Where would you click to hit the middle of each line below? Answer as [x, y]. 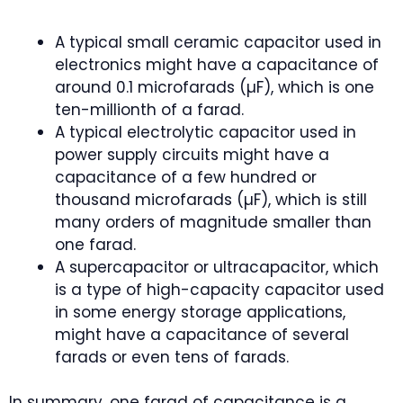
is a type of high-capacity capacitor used [219, 289]
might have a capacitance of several [202, 334]
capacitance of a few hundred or [186, 177]
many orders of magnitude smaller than [213, 222]
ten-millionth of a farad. [149, 109]
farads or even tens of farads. [172, 357]
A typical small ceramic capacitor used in [218, 42]
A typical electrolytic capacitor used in [206, 132]
